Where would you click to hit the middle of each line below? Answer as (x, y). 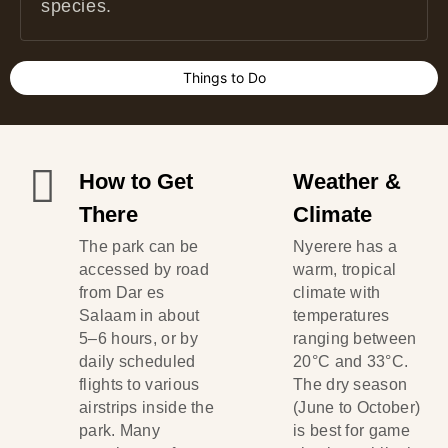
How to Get (136, 181)
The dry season (350, 384)
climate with (337, 292)
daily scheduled (137, 361)
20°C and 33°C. (351, 361)
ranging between (355, 338)
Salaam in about (139, 315)
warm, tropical (345, 269)
